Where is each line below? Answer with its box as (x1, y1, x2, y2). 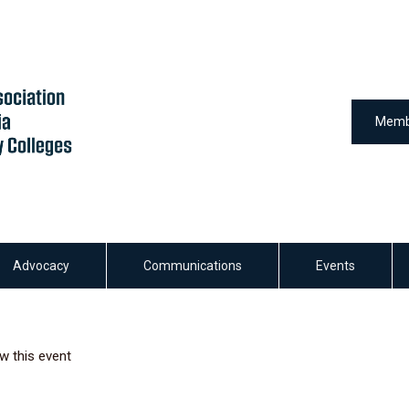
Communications (143, 258, 242, 274)
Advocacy (13, 258, 69, 274)
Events (316, 258, 355, 274)
